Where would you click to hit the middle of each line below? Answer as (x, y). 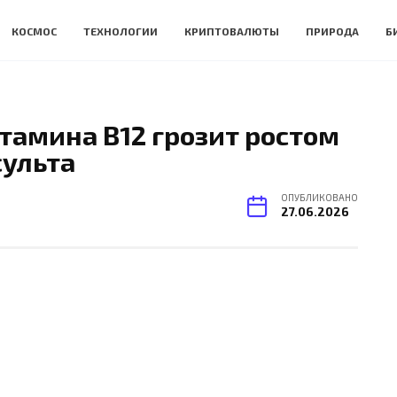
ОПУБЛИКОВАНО (319, 198)
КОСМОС (34, 31)
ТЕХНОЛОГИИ (121, 31)
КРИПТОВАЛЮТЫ (232, 31)
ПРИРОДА (332, 31)
